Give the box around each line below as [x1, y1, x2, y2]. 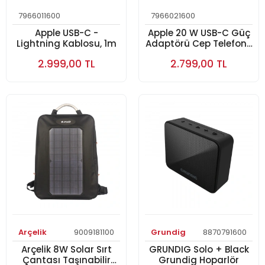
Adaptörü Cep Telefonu [145, 37, 253, 50]
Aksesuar [177, 48, 220, 60]
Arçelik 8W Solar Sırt [21, 243, 112, 256]
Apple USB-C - [34, 27, 98, 39]
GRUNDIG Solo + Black [148, 243, 249, 256]
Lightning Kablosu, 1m [16, 37, 117, 50]
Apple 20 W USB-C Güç [147, 27, 250, 39]
